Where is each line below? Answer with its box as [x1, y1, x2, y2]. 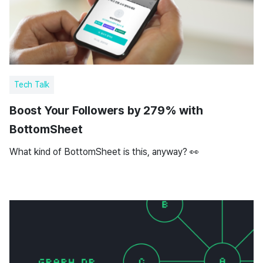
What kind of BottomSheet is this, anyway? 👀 [9, 146, 199, 157]
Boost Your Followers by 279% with [9, 103, 203, 117]
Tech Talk [14, 80, 50, 89]
